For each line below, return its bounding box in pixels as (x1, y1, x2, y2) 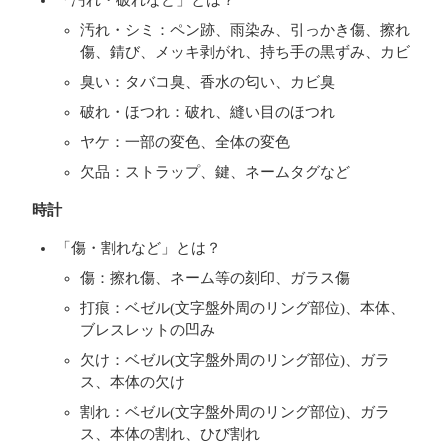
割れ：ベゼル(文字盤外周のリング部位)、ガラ (80, 403, 390, 420)
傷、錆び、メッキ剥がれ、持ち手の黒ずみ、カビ (80, 43, 410, 60)
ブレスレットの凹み (80, 321, 215, 338)
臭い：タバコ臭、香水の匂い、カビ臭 (80, 73, 335, 90)
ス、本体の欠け (80, 373, 185, 390)
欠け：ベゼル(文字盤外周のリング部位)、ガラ (80, 351, 390, 368)
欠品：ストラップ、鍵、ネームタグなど (80, 163, 350, 180)
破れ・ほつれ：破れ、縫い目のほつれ (80, 103, 335, 120)
